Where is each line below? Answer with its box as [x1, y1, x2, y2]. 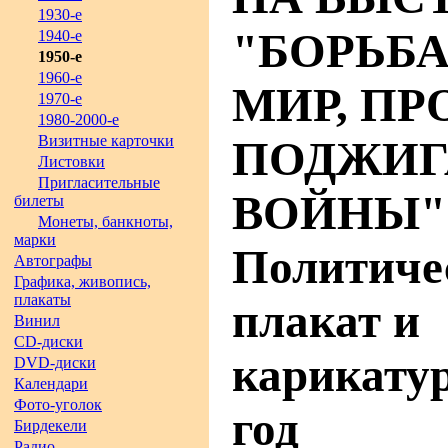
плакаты [14, 291, 71, 308]
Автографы [14, 252, 92, 269]
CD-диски [14, 333, 83, 350]
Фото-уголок [14, 396, 102, 413]
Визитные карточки [38, 132, 174, 149]
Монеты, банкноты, [38, 213, 173, 230]
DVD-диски [14, 354, 96, 371]
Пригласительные [38, 174, 160, 191]
